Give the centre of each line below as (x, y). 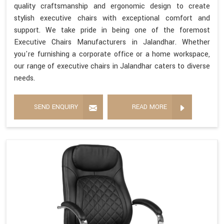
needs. (24, 78)
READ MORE (149, 107)
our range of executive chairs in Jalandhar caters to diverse (112, 66)
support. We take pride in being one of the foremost (112, 30)
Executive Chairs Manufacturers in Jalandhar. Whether (112, 42)
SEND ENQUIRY (56, 107)
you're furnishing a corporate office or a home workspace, (112, 54)
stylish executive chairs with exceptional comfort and (112, 18)
